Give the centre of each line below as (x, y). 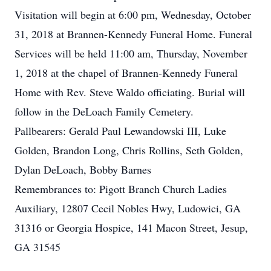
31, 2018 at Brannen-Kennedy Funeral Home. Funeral (133, 34)
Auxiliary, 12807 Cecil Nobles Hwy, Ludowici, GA (128, 208)
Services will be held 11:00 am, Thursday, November (131, 53)
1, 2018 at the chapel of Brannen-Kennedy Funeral (126, 73)
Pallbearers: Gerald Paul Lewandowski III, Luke (120, 131)
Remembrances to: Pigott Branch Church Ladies (121, 189)
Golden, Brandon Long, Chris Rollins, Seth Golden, (129, 150)
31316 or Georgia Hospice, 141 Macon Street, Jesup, (131, 227)
